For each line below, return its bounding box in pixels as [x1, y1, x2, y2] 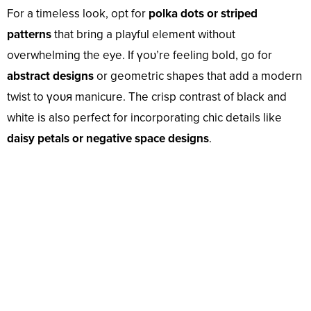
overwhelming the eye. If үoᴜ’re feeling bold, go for [7, 48, 272, 63]
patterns [7, 27, 51, 42]
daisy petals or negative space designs [7, 131, 209, 146]
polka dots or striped [149, 6, 258, 22]
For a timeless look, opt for [7, 6, 149, 22]
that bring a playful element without [51, 27, 235, 42]
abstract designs [7, 69, 94, 84]
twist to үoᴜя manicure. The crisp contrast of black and [7, 90, 287, 105]
